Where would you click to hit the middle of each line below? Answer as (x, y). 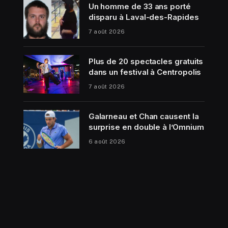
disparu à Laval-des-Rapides (144, 17)
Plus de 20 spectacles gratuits (146, 61)
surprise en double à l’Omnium (146, 127)
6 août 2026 (107, 141)
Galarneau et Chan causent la (144, 116)
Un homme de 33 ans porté (139, 6)
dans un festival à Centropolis (145, 72)
